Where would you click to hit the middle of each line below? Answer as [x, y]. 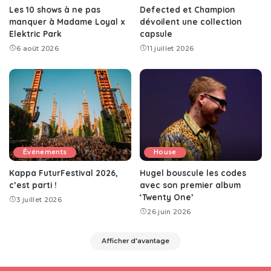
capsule [156, 34]
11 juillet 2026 [171, 49]
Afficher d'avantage [135, 241]
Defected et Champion [188, 10]
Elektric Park [35, 34]
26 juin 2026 [169, 211]
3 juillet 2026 [39, 199]
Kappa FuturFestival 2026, [64, 172]
